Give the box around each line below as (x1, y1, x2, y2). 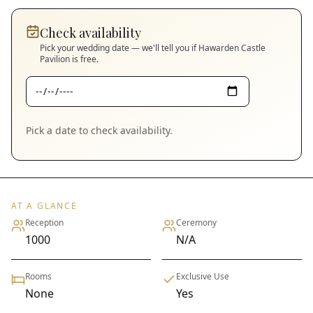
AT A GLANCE (11, 199, 78, 212)
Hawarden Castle (198, 41, 265, 54)
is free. (70, 52, 99, 65)
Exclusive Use (176, 270, 229, 282)
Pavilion (40, 52, 70, 65)
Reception (25, 216, 64, 228)
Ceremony (176, 216, 217, 228)
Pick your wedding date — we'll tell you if (40, 41, 198, 54)
